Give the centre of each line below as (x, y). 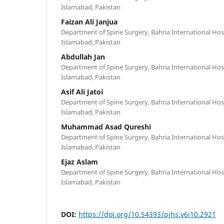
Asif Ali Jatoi (82, 91)
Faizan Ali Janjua (89, 21)
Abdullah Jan (83, 56)
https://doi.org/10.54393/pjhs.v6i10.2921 (147, 214)
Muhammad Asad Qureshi (106, 126)
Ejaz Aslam (79, 161)
